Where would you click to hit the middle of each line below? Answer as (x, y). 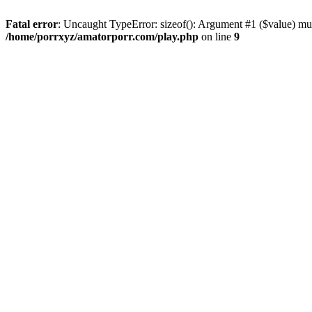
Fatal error (32, 24)
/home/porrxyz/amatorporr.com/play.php (102, 37)
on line (216, 37)
